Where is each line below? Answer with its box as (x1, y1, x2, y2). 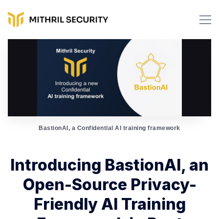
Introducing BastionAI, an (10, 155, 209, 175)
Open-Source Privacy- (22, 175, 197, 195)
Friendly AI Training (33, 195, 186, 214)
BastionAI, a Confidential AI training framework (39, 125, 180, 132)
